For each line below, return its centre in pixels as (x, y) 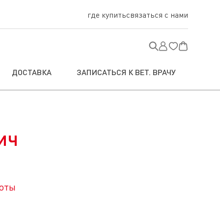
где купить (107, 15)
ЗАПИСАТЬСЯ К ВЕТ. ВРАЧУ (126, 72)
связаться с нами (157, 15)
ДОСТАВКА (32, 72)
